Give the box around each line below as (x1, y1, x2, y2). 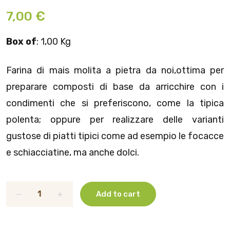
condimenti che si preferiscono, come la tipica (6, 97, 224, 109)
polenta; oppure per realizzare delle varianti (6, 113, 224, 125)
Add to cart (96, 189, 140, 199)
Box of (6, 35, 36, 47)
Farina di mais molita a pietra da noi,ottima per (6, 64, 224, 76)
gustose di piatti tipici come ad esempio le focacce (6, 130, 224, 142)
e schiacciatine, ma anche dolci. (6, 146, 139, 158)
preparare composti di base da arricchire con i (6, 81, 224, 92)
